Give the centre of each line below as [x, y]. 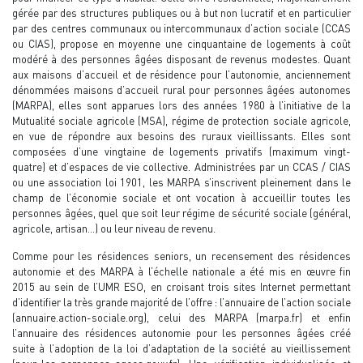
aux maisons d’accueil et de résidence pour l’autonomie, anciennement [181, 74]
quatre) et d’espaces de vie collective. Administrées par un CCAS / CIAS [181, 167]
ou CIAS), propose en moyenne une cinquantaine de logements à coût [181, 43]
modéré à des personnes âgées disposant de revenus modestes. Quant [181, 59]
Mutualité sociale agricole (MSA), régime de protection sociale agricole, [181, 120]
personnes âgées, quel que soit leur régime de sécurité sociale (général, [181, 213]
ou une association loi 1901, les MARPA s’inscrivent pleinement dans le [181, 182]
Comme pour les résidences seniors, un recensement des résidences [181, 256]
